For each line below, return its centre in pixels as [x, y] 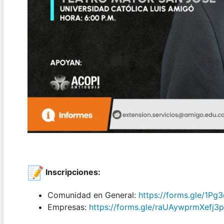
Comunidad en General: [93, 195]
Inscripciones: [72, 172]
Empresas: [68, 207]
